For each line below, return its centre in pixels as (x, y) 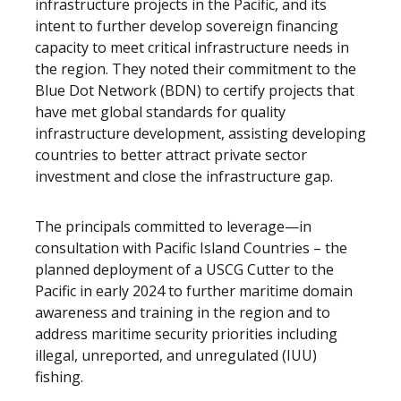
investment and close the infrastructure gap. (186, 176)
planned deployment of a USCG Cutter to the (184, 269)
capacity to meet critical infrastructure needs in (192, 47)
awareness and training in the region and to (183, 312)
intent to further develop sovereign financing (187, 26)
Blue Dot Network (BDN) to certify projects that (195, 90)
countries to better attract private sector (171, 155)
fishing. (59, 377)
